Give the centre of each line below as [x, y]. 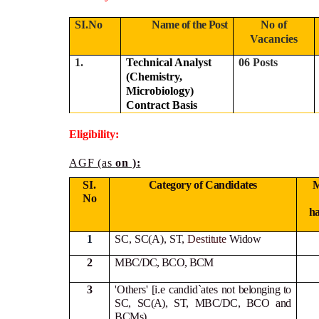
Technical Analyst [169, 62]
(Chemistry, [155, 77]
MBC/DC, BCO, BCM [164, 262]
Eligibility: [95, 134]
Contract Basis [162, 105]
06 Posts [258, 62]
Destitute [205, 239]
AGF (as [93, 163]
